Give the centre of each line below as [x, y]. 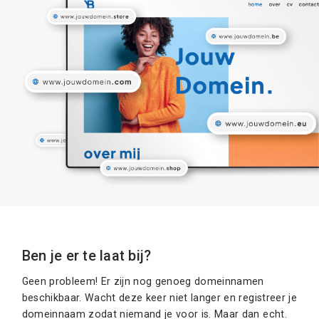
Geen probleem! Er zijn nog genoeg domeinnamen [143, 281]
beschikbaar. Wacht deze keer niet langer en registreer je [159, 297]
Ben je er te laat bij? [87, 256]
